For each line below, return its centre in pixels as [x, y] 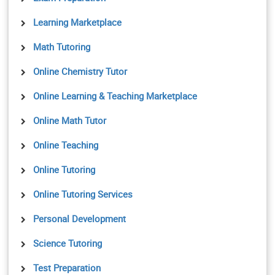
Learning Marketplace [77, 22]
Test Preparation [67, 267]
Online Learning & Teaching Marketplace [115, 95]
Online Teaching [66, 145]
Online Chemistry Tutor [80, 71]
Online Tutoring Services [83, 194]
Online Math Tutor [70, 120]
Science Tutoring [68, 243]
